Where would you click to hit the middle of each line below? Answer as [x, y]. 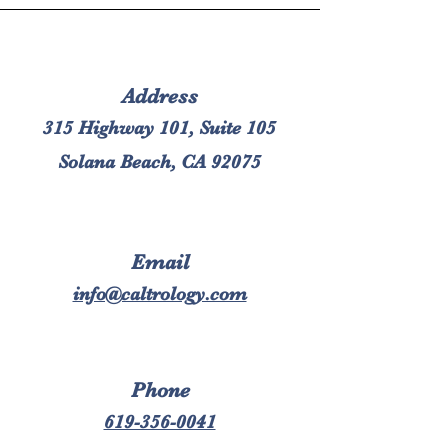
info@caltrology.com [159, 294]
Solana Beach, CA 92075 [159, 162]
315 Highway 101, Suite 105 [159, 128]
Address [160, 96]
